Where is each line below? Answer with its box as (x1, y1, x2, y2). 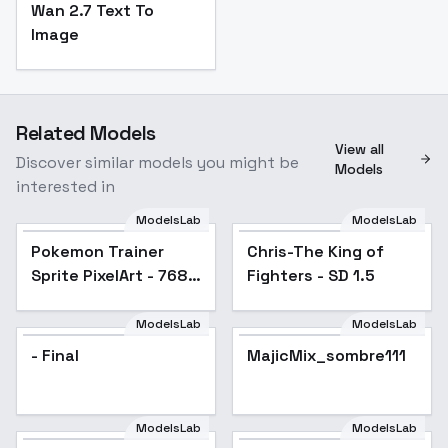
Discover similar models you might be (16, 152, 299, 173)
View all (335, 140, 385, 158)
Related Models (16, 120, 156, 146)
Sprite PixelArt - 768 (31, 265, 188, 286)
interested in (16, 176, 115, 197)
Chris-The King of (247, 241, 384, 262)
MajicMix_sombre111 (247, 345, 406, 366)
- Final (31, 345, 79, 366)
